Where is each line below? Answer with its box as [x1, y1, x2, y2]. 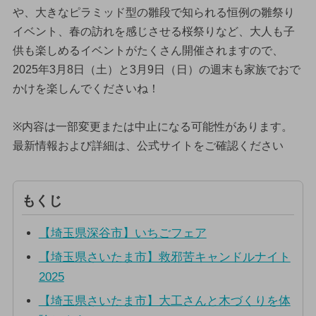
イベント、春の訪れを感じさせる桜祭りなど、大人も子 [12, 25, 295, 37]
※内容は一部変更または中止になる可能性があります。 [12, 120, 293, 133]
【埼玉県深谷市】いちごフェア [38, 226, 207, 241]
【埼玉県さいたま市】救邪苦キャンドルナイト [38, 250, 291, 265]
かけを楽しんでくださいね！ [12, 82, 159, 95]
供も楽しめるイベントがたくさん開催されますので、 [12, 44, 284, 56]
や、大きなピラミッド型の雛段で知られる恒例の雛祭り [12, 6, 295, 18]
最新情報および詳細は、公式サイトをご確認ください [12, 139, 284, 152]
